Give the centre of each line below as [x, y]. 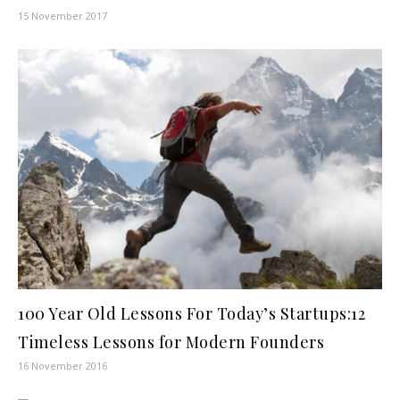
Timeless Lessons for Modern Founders [171, 342]
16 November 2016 [62, 366]
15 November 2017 [62, 15]
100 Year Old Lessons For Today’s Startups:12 [192, 314]
